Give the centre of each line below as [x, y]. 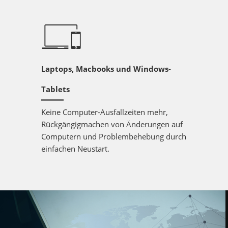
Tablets [55, 89]
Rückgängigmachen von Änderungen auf [112, 124]
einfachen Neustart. [75, 149]
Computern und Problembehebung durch [113, 136]
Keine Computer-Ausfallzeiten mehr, [104, 112]
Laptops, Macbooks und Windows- [106, 69]
